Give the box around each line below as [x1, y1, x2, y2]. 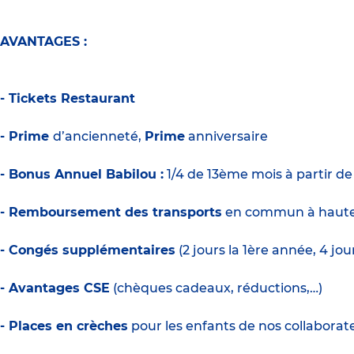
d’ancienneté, [53, 128, 145, 144]
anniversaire [185, 128, 268, 144]
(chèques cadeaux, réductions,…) [110, 280, 322, 296]
